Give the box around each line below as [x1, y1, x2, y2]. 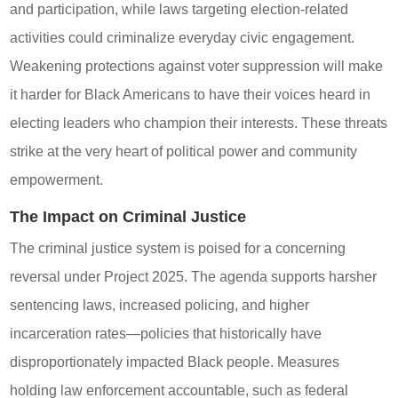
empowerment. [10, 171, 104, 187]
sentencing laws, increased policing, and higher [10, 297, 310, 313]
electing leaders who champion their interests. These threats [10, 115, 388, 131]
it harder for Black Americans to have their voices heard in [10, 86, 371, 102]
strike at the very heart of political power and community [10, 143, 358, 159]
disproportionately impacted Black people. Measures [10, 354, 340, 370]
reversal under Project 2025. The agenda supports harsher [10, 268, 378, 284]
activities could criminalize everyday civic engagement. [10, 29, 355, 45]
